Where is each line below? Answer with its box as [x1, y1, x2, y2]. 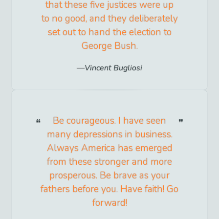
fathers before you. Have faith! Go [41, 183, 178, 196]
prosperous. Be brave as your [49, 169, 170, 182]
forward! [92, 197, 127, 210]
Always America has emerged [46, 142, 173, 155]
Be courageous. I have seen [53, 114, 166, 128]
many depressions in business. [46, 128, 173, 141]
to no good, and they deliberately [41, 12, 178, 25]
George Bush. [81, 40, 138, 53]
